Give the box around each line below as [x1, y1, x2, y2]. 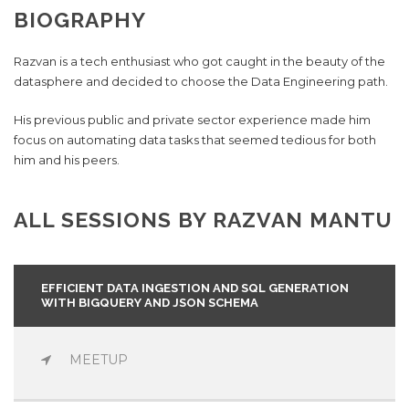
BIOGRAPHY [14, 7, 146, 33]
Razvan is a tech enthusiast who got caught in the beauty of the [14, 54, 385, 69]
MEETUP [69, 351, 128, 369]
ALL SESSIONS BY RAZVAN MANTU [14, 207, 393, 233]
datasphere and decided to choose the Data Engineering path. [14, 74, 388, 89]
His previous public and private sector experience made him [14, 112, 371, 128]
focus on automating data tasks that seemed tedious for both [14, 132, 376, 148]
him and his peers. [14, 152, 120, 168]
